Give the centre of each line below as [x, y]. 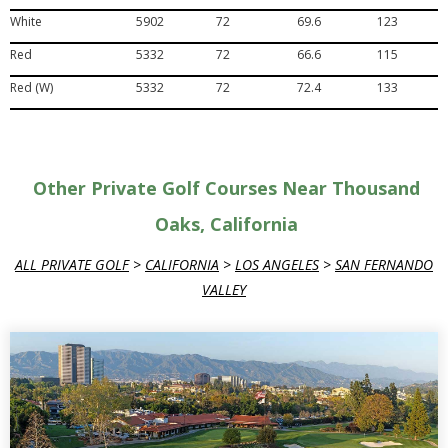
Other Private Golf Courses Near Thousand [226, 187]
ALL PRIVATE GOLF [72, 264]
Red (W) [31, 87]
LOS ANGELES [277, 264]
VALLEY [224, 289]
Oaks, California [226, 223]
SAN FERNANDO [384, 264]
